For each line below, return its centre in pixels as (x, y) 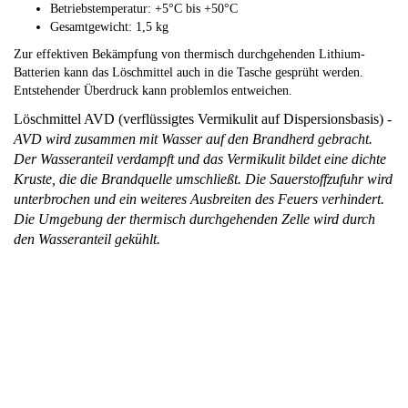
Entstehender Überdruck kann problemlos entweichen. (155, 91)
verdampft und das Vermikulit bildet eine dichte (251, 159)
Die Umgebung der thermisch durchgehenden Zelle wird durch (194, 219)
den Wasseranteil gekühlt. (87, 239)
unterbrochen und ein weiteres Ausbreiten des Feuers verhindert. (199, 199)
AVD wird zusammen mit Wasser (110, 139)
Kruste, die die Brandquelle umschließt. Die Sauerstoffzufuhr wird (203, 179)
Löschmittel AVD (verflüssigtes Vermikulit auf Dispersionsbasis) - (203, 119)
